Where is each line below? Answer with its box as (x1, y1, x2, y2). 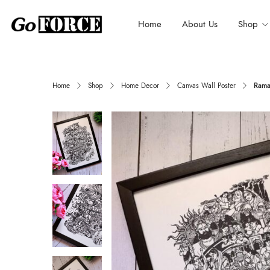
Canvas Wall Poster (177, 81, 236, 90)
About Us (182, 17, 218, 30)
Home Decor (121, 81, 159, 90)
